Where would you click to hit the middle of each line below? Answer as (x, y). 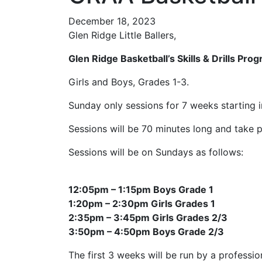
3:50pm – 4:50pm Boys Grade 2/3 (146, 232)
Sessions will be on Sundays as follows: (156, 152)
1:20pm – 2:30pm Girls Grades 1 (142, 204)
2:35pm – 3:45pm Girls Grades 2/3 (148, 218)
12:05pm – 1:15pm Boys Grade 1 (141, 189)
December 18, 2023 (112, 21)
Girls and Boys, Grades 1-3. (129, 82)
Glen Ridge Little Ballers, (122, 35)
